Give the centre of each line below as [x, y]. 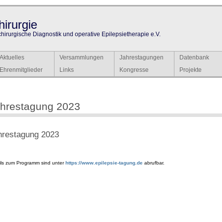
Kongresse [134, 70]
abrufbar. [154, 163]
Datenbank [194, 57]
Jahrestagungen [141, 57]
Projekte [191, 70]
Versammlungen [82, 57]
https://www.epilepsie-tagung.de [104, 163]
